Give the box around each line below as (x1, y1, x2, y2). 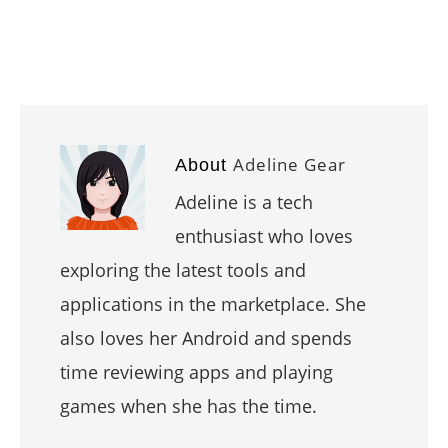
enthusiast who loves (175, 223, 353, 248)
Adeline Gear (233, 152, 346, 176)
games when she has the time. (60, 393, 317, 418)
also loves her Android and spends (60, 325, 352, 350)
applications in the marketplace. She (60, 291, 366, 316)
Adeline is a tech (175, 189, 313, 214)
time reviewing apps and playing (60, 359, 333, 384)
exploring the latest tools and (60, 257, 306, 282)
